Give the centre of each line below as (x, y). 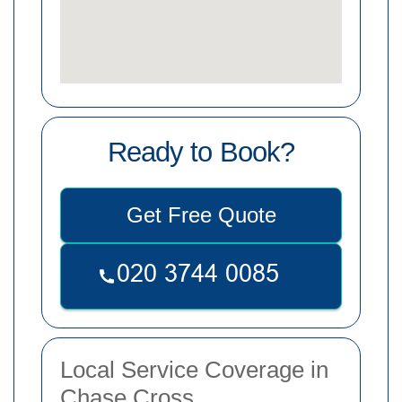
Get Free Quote (201, 214)
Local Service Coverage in (194, 369)
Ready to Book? (201, 152)
